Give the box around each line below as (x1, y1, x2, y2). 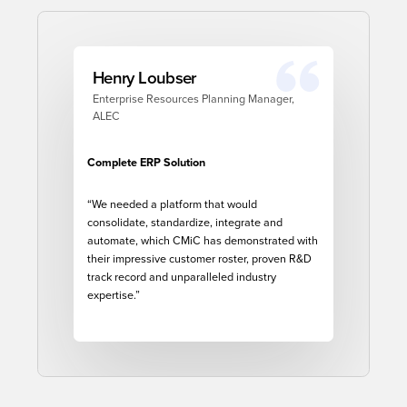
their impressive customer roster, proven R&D (87, 249, 312, 267)
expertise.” (87, 285, 140, 303)
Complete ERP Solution (87, 153, 205, 171)
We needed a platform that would (92, 194, 257, 213)
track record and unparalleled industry (87, 267, 276, 285)
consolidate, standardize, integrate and (87, 213, 283, 231)
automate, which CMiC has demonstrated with (87, 231, 318, 249)
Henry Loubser (93, 65, 196, 90)
